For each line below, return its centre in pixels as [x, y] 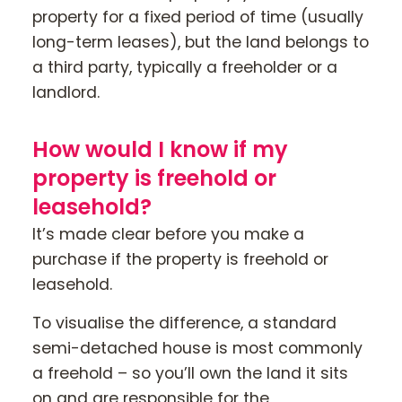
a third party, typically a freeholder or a [185, 68]
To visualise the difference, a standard [184, 323]
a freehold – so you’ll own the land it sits [190, 373]
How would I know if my [160, 150]
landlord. [66, 93]
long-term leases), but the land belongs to [201, 43]
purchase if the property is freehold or [180, 260]
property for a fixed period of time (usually [198, 17]
